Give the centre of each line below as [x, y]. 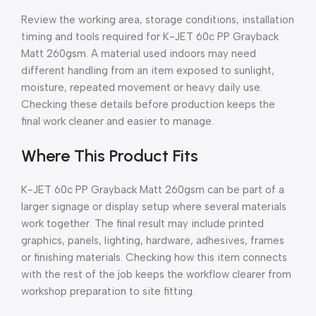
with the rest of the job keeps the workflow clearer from [156, 274]
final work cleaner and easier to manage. [117, 121]
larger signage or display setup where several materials [154, 206]
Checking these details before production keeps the [148, 104]
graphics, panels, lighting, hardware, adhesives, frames [153, 240]
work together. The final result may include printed [142, 223]
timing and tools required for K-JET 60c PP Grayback [150, 36]
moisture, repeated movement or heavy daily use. [142, 87]
